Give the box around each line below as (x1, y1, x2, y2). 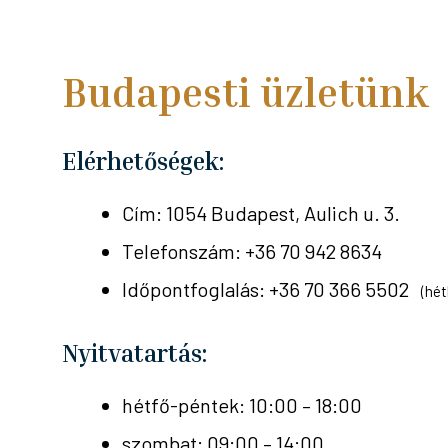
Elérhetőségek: (62, 147, 224, 176)
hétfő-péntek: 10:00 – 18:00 (122, 393, 362, 418)
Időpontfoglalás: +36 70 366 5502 (122, 277, 421, 302)
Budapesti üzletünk (62, 68, 429, 117)
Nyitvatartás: (62, 339, 207, 368)
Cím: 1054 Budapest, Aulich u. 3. (122, 201, 400, 226)
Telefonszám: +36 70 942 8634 (122, 239, 382, 264)
